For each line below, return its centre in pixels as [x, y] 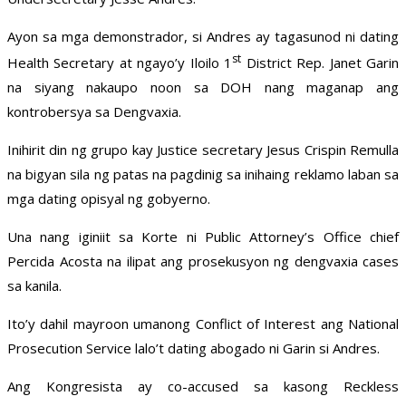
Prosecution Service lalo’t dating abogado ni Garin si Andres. [193, 348]
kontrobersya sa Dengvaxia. [94, 112]
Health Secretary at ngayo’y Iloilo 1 [120, 63]
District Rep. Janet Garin [320, 63]
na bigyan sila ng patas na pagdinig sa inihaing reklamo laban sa [203, 174]
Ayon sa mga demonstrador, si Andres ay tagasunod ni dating [203, 37]
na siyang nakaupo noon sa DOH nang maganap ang [203, 87]
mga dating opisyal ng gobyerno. [109, 199]
